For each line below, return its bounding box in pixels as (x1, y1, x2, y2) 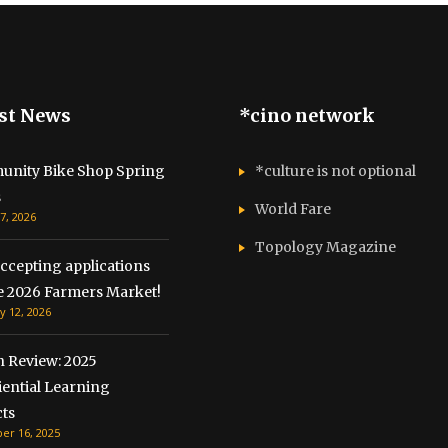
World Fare (255, 199, 331, 218)
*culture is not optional (255, 161, 416, 180)
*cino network (239, 103, 375, 127)
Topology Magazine (255, 237, 396, 256)
